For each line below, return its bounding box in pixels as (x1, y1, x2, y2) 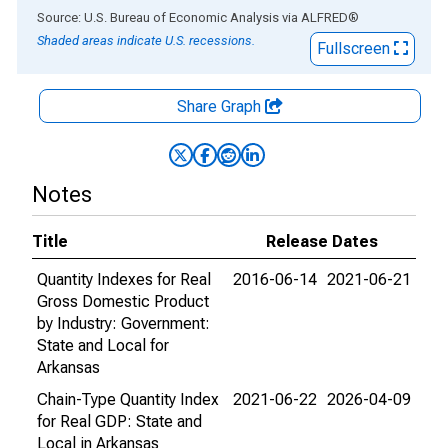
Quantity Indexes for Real (37, 270, 211, 289)
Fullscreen (317, 39, 394, 58)
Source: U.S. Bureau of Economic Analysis (37, 10, 279, 25)
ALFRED (301, 10, 348, 25)
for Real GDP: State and (37, 412, 202, 431)
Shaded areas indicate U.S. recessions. (37, 33, 255, 48)
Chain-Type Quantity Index (37, 390, 219, 409)
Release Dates (266, 232, 378, 251)
